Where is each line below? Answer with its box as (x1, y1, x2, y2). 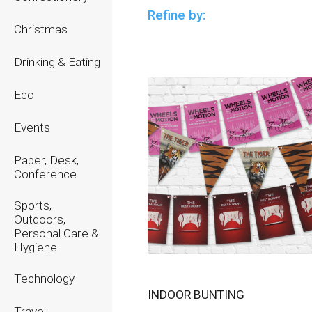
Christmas (14, 22, 68, 36)
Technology (14, 272, 75, 286)
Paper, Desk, (14, 153, 79, 167)
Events (14, 120, 50, 134)
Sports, (14, 198, 52, 212)
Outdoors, (14, 212, 65, 226)
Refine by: (148, 8, 206, 23)
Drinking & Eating (14, 55, 100, 69)
